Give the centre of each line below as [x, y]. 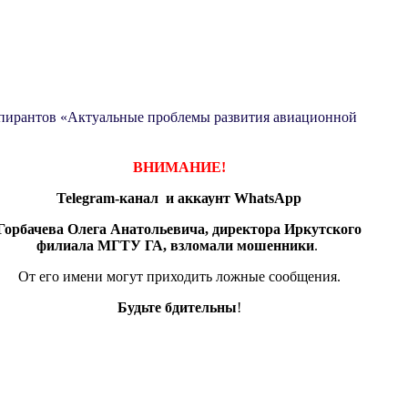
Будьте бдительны [177, 307]
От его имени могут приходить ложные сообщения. [179, 276]
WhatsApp [268, 198]
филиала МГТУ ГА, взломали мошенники [175, 245]
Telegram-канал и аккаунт [145, 198]
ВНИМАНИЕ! [179, 167]
